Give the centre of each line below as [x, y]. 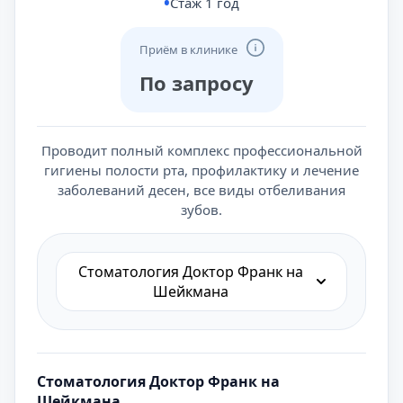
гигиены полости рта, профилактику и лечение [201, 170]
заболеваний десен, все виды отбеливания [201, 190]
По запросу [196, 82]
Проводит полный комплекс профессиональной [201, 150]
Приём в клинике [188, 49]
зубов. [201, 210]
